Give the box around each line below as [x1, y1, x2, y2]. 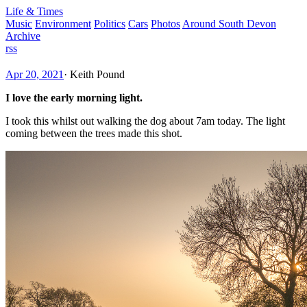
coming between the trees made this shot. [5, 127, 182, 139]
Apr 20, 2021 [5, 68, 64, 80]
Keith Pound [70, 68, 125, 80]
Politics [94, 18, 125, 29]
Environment [35, 18, 91, 29]
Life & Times [5, 5, 63, 17]
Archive [5, 30, 40, 42]
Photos [151, 18, 180, 29]
